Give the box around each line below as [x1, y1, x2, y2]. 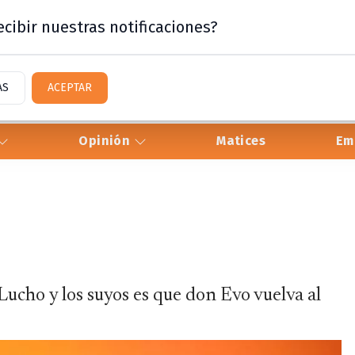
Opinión [78, 133, 134, 149]
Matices [216, 133, 266, 149]
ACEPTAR [48, 81, 92, 94]
